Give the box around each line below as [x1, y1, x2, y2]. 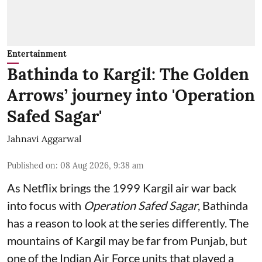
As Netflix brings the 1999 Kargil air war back [7, 181, 236, 195]
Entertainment [7, 49, 67, 60]
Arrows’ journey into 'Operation [7, 85, 255, 106]
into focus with [7, 198, 84, 213]
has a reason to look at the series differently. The [7, 216, 249, 230]
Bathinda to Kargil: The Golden [7, 64, 249, 85]
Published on [7, 160, 56, 171]
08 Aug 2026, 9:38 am [60, 160, 144, 171]
